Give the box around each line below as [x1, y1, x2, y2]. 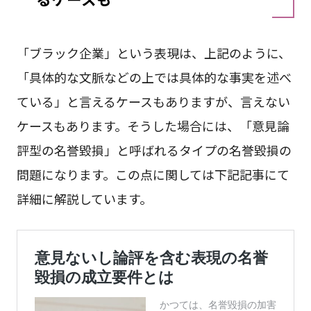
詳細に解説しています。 [16, 189, 152, 208]
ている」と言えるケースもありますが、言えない [16, 92, 290, 110]
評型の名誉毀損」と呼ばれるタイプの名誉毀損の [16, 140, 292, 159]
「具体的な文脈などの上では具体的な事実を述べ [16, 67, 292, 86]
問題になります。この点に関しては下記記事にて [16, 165, 289, 183]
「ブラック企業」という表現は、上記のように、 [16, 43, 291, 62]
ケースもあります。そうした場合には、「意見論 [16, 116, 289, 135]
